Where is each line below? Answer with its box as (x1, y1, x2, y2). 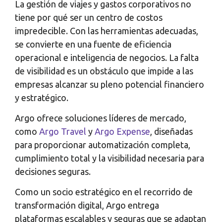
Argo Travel (39, 126, 86, 137)
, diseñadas (150, 126, 193, 137)
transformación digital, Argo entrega (15, 200, 159, 211)
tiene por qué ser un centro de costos (15, 12, 163, 22)
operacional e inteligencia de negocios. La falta (15, 52, 199, 62)
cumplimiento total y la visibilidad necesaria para (15, 153, 204, 164)
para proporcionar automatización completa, (15, 140, 190, 150)
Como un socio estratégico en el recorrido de (15, 187, 193, 197)
